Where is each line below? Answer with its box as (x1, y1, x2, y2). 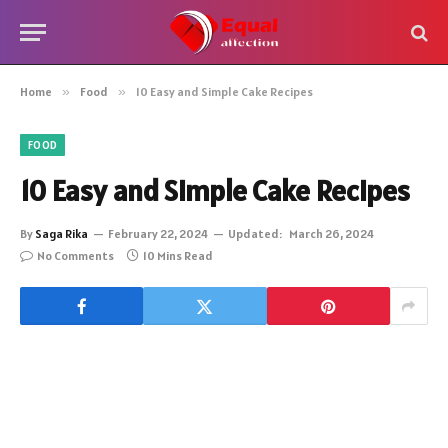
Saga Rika (35, 226, 88, 241)
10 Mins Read (143, 248, 213, 263)
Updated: (228, 226, 282, 241)
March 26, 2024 (289, 226, 374, 241)
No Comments (37, 248, 114, 263)
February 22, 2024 (108, 226, 208, 241)
